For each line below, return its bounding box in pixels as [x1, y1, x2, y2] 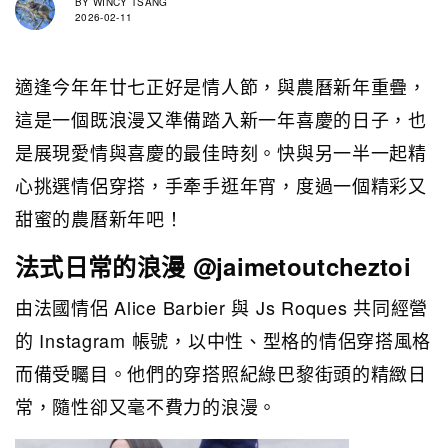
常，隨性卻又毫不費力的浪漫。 [15, 392, 278, 419]
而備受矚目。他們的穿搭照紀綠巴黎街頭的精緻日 [15, 359, 427, 386]
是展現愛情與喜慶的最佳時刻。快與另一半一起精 [15, 138, 427, 165]
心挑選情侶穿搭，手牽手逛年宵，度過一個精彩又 [15, 171, 427, 198]
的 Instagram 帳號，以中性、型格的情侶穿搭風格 [15, 326, 432, 353]
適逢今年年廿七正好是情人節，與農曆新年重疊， [15, 72, 427, 99]
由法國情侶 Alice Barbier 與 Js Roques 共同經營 [15, 293, 429, 320]
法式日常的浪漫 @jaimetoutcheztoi [15, 248, 411, 283]
